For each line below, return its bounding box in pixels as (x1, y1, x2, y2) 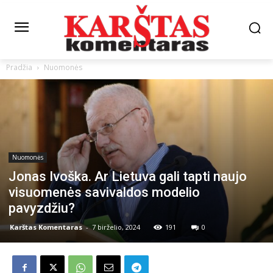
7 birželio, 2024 (92, 222, 140, 232)
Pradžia (6, 62, 32, 73)
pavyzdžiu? (9, 200, 75, 216)
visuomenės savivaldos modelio (9, 184, 200, 200)
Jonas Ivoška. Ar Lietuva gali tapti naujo (9, 168, 247, 184)
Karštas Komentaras (10, 222, 82, 232)
